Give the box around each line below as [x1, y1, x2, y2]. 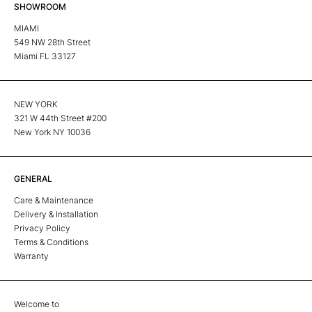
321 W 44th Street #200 [14, 113, 107, 123]
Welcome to [14, 299, 59, 309]
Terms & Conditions [14, 237, 88, 247]
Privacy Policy [14, 223, 70, 233]
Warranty [14, 251, 49, 261]
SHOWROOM [14, 1, 66, 12]
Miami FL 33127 [14, 51, 76, 61]
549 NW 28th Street [14, 37, 91, 47]
